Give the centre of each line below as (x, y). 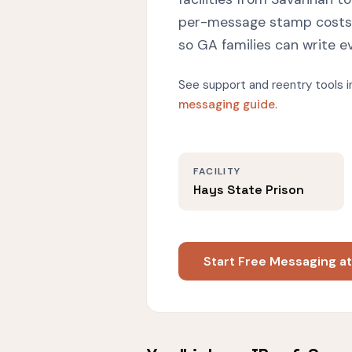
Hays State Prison (249, 189)
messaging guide (227, 104)
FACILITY (217, 171)
